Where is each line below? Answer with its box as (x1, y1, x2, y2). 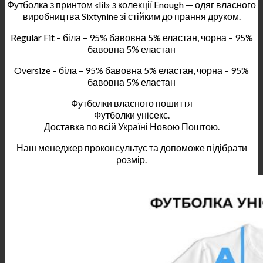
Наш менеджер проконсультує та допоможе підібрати (16, 141, 247, 153)
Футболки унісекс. (93, 109, 170, 120)
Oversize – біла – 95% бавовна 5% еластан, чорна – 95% (14, 64, 249, 76)
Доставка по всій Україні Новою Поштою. (43, 120, 220, 132)
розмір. (116, 153, 147, 165)
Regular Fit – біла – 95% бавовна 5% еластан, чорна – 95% (10, 31, 253, 43)
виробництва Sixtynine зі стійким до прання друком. (22, 10, 241, 22)
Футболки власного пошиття (70, 97, 193, 109)
